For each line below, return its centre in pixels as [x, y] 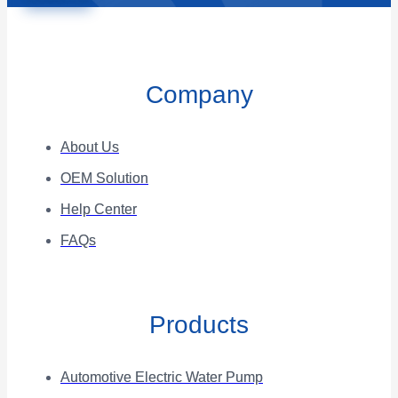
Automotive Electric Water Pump [162, 377]
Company [199, 95]
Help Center [99, 210]
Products [199, 324]
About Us [90, 147]
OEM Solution [104, 179]
